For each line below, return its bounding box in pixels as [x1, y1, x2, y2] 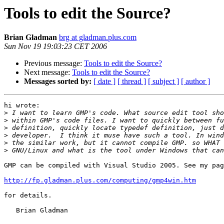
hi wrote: [4, 101, 40, 109]
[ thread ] [117, 77, 146, 86]
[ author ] [181, 77, 210, 86]
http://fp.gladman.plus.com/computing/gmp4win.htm [4, 176, 196, 184]
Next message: [24, 68, 72, 77]
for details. [4, 191, 52, 199]
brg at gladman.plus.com [59, 33, 136, 42]
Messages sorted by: [24, 77, 91, 86]
